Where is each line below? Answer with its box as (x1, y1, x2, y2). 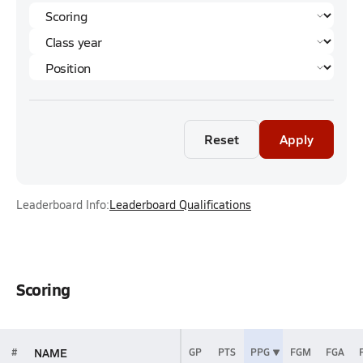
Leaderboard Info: (16, 197, 109, 212)
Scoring (16, 278, 70, 301)
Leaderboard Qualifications (109, 197, 251, 212)
